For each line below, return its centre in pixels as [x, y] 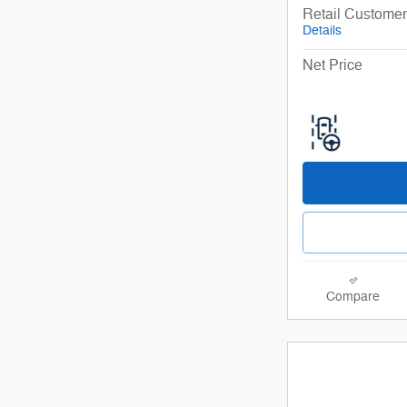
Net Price [333, 65]
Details [322, 30]
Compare [353, 297]
